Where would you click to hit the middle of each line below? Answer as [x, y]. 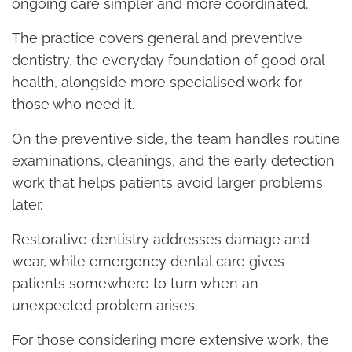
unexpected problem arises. [104, 305]
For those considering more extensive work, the [170, 339]
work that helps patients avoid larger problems [167, 182]
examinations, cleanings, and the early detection [173, 160]
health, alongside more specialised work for [157, 82]
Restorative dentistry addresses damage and [161, 239]
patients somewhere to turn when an [135, 283]
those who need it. [73, 104]
